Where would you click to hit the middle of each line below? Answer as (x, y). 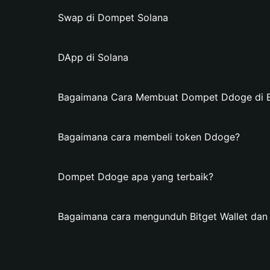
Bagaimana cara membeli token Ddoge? (149, 137)
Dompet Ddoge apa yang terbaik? (136, 177)
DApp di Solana (93, 57)
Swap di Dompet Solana (113, 17)
